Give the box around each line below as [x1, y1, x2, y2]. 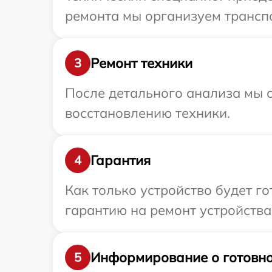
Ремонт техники [90, 54, 192, 72]
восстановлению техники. [65, 104, 230, 121]
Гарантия [90, 151, 151, 169]
